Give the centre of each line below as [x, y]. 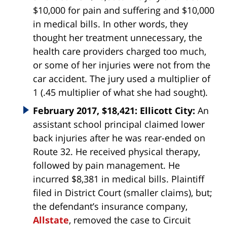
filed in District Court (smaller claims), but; [123, 193]
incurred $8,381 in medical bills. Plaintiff [119, 179]
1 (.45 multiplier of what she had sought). [120, 92]
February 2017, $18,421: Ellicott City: [114, 111]
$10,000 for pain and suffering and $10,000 [124, 10]
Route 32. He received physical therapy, [117, 152]
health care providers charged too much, [120, 51]
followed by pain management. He [106, 165]
